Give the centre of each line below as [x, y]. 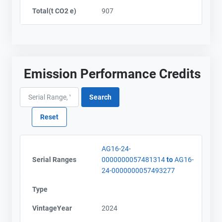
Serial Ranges [54, 160]
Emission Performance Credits [112, 74]
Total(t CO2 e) [54, 11]
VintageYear [52, 208]
